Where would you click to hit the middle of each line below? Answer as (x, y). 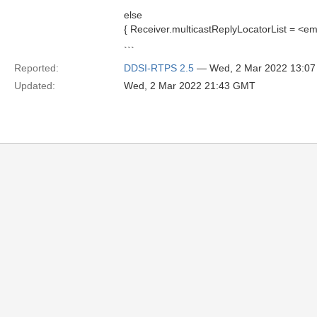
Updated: (35, 86)
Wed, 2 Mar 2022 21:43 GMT (190, 86)
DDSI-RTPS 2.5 (159, 68)
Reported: (36, 68)
